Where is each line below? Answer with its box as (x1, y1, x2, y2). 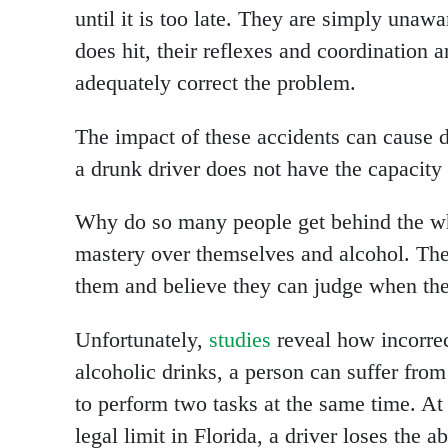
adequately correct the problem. (75, 71, 356, 96)
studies (209, 328, 271, 353)
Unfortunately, (75, 328, 209, 353)
